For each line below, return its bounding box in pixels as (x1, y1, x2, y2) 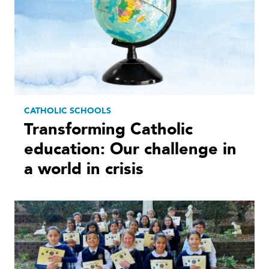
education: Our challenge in (24, 138, 237, 161)
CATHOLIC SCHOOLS (24, 105, 111, 117)
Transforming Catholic (24, 118, 193, 141)
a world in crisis (24, 158, 144, 181)
